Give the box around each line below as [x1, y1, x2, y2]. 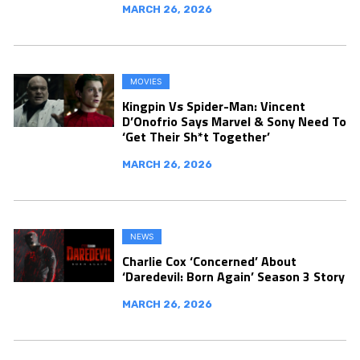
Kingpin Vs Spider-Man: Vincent [122, 96, 305, 116]
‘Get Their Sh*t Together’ [122, 127, 270, 146]
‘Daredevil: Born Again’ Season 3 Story [122, 267, 345, 286]
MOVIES [130, 76, 162, 86]
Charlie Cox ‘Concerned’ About [122, 252, 297, 271]
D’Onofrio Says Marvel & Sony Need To [122, 112, 346, 131]
